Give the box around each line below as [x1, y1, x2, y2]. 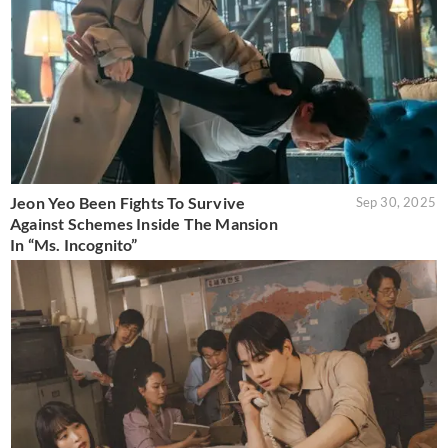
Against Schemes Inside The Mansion [10, 214, 278, 234]
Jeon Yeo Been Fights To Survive [10, 193, 246, 213]
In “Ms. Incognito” [10, 235, 138, 255]
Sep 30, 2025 [355, 194, 436, 211]
